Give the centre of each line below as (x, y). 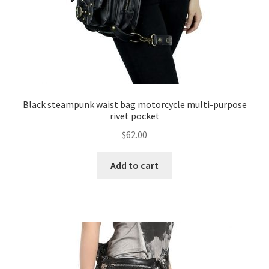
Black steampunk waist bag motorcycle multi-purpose (134, 105)
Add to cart (134, 165)
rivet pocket (134, 116)
